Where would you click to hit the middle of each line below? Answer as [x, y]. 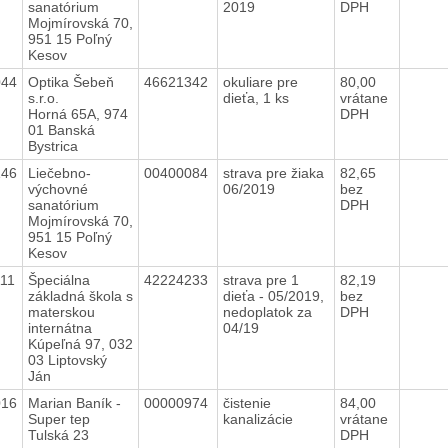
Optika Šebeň [70, 81]
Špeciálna [58, 279]
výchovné [57, 188]
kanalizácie [259, 418]
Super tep [58, 418]
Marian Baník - [74, 402]
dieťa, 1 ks [257, 97]
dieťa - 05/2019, [273, 295]
